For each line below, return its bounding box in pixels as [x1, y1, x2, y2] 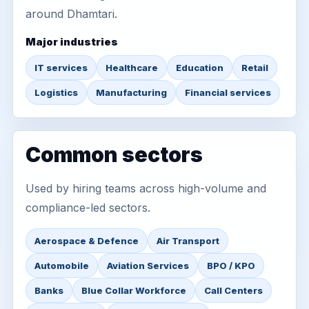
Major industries [26, 35, 118, 48]
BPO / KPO [207, 260, 255, 271]
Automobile [34, 260, 89, 271]
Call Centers [204, 285, 263, 296]
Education [176, 62, 223, 73]
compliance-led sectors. [26, 201, 150, 215]
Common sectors [26, 142, 203, 167]
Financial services [185, 87, 271, 98]
